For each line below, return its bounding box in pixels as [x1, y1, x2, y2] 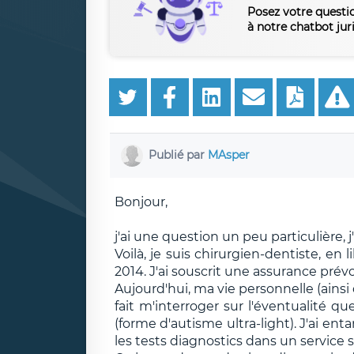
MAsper [208, 147, 250, 162]
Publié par [149, 147, 208, 162]
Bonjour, [114, 194, 168, 209]
